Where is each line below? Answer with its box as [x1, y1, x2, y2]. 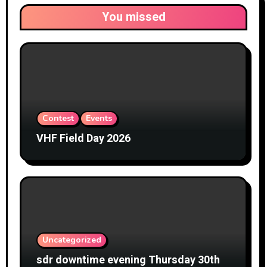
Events [85, 112, 112, 124]
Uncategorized [42, 234, 101, 246]
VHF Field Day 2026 [36, 130, 131, 147]
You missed [101, 8, 166, 26]
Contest [42, 112, 74, 124]
